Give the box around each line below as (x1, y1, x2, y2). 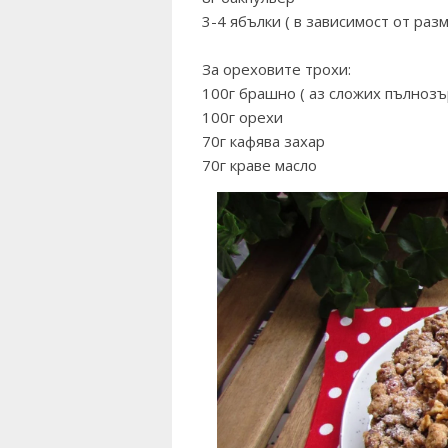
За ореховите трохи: (202, 59, 351, 80)
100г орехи (202, 107, 283, 128)
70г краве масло (202, 155, 317, 176)
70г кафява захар (202, 131, 325, 152)
